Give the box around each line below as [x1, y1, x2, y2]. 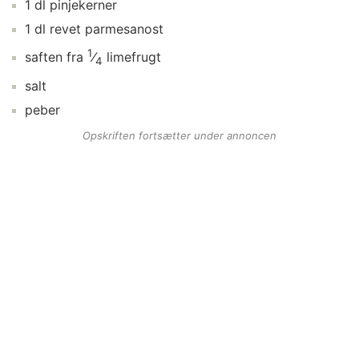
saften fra [21, 49, 87, 66]
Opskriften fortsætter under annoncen [83, 128, 276, 142]
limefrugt [107, 49, 161, 66]
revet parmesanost [50, 21, 163, 37]
